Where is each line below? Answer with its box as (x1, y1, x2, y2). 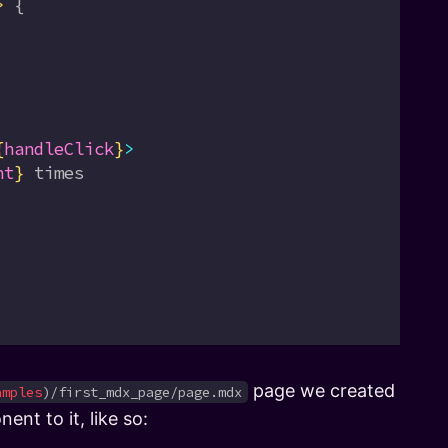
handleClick (4, 137, 114, 160)
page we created (248, 379, 395, 401)
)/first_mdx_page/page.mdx (42, 382, 242, 401)
